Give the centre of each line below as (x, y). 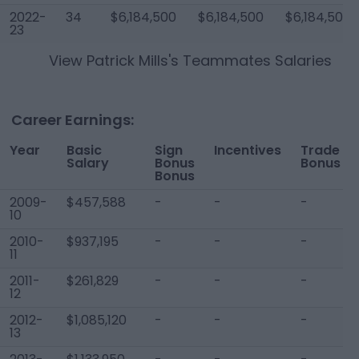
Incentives (248, 150)
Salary (88, 163)
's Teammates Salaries (250, 61)
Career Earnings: (73, 120)
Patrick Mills (127, 61)
